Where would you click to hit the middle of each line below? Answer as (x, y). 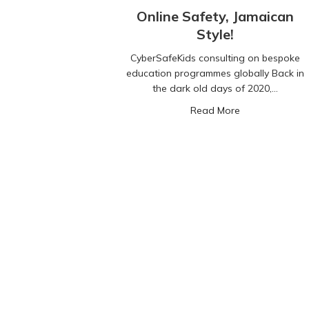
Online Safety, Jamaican (215, 17)
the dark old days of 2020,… (215, 89)
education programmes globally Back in (215, 73)
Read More (215, 111)
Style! (215, 34)
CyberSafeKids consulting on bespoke (215, 58)
